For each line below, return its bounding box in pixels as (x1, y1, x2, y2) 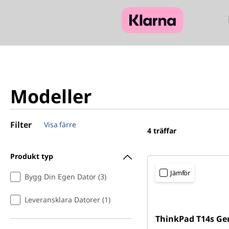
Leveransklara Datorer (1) (25, 195, 110, 204)
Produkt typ (10, 151, 53, 161)
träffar (153, 126, 176, 135)
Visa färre (44, 120, 76, 129)
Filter (10, 119, 32, 130)
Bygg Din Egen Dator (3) (25, 172, 106, 181)
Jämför (170, 168, 191, 177)
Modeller (10, 84, 91, 109)
